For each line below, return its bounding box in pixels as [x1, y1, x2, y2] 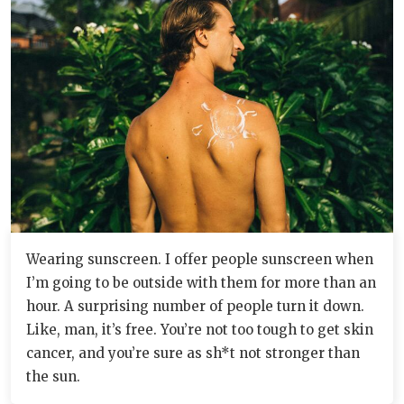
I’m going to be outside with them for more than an [26, 274, 376, 292]
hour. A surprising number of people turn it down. [26, 298, 364, 316]
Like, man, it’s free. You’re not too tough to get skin [26, 321, 373, 339]
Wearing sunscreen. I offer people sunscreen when [26, 251, 373, 269]
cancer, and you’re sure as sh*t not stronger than [26, 344, 360, 363]
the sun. [26, 368, 80, 386]
